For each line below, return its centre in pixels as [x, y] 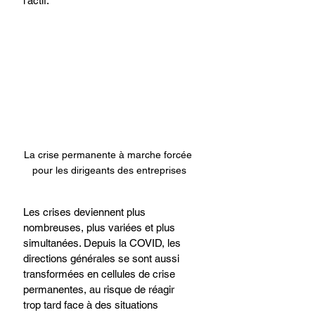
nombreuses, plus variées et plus [101, 227]
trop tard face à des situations [92, 304]
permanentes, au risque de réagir [100, 289]
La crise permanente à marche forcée [109, 154]
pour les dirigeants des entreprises [109, 170]
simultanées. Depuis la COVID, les [103, 243]
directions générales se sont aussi [103, 258]
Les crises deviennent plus [86, 212]
